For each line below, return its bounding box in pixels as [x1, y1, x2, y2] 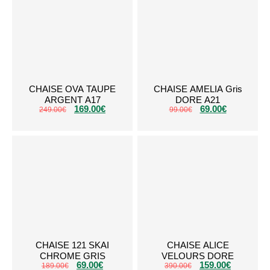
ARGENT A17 [44, 95, 101, 105]
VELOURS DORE [162, 250, 234, 261]
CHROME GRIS [39, 250, 105, 261]
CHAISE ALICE [166, 239, 229, 250]
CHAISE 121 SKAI [36, 239, 109, 250]
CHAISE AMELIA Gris [153, 84, 242, 95]
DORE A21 [175, 95, 220, 105]
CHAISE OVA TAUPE [29, 84, 116, 95]
